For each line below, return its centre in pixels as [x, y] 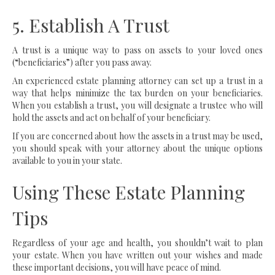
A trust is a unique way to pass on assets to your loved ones [137, 50]
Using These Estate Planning [129, 192]
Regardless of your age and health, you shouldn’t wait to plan [137, 243]
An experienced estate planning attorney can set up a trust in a [137, 81]
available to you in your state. [67, 161]
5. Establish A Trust [91, 25]
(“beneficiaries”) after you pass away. [82, 63]
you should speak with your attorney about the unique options [137, 149]
